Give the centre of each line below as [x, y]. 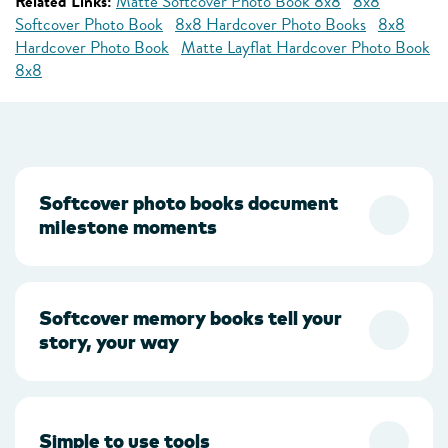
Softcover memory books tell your [190, 318]
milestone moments [128, 227]
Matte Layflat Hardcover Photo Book [305, 47]
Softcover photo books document [188, 203]
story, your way [109, 342]
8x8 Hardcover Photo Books [270, 24]
